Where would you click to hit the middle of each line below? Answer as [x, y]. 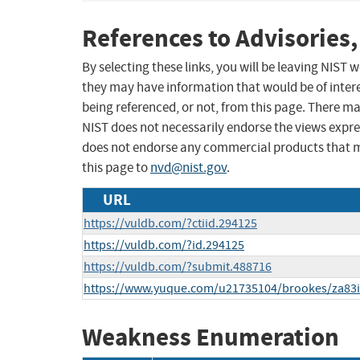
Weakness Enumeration [211, 337]
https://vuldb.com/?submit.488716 [178, 267]
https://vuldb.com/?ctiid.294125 [170, 224]
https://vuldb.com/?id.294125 [164, 245]
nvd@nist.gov [188, 168]
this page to [116, 168]
